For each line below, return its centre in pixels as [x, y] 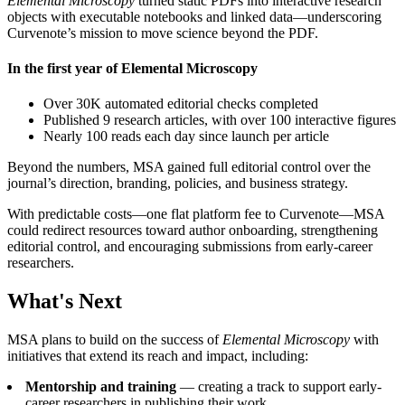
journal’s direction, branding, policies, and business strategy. [178, 184]
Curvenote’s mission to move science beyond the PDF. [163, 33]
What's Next [65, 301]
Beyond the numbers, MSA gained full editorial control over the [189, 167]
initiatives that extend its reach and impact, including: [158, 355]
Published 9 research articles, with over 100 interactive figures [220, 120]
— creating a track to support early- [279, 386]
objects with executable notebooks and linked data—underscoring [194, 16]
